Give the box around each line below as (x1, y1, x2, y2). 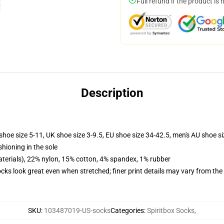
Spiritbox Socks (147, 206, 194, 214)
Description (81, 86, 143, 100)
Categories (110, 206, 144, 214)
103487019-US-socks (44, 206, 110, 214)
